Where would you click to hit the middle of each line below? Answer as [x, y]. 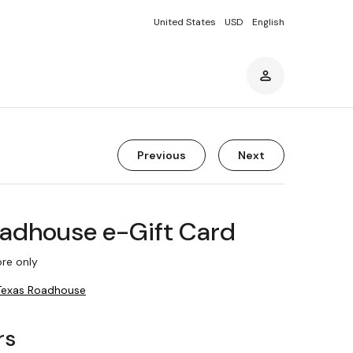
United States [185, 22]
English [268, 22]
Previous [162, 155]
